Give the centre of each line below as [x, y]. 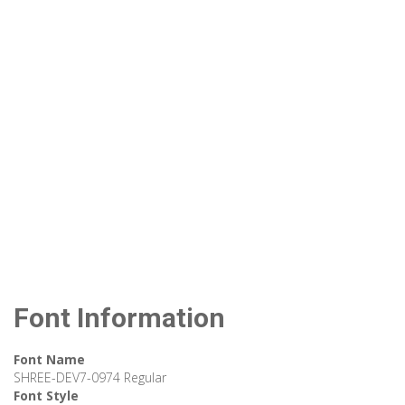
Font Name [49, 360]
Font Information [119, 318]
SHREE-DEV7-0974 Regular [90, 378]
